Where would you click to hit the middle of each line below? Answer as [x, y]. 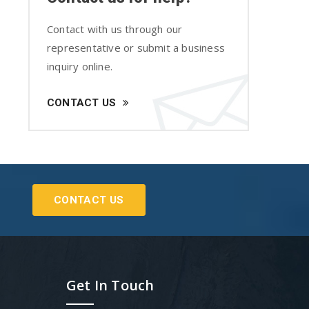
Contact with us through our [115, 29]
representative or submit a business [136, 48]
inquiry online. [80, 67]
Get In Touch [110, 286]
